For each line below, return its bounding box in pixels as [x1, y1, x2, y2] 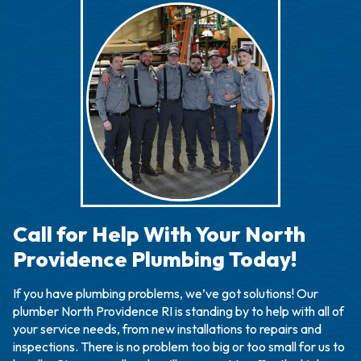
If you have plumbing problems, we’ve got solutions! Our [13, 285, 318, 302]
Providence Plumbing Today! [13, 246, 297, 273]
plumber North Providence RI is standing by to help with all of [13, 303, 344, 320]
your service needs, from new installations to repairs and [13, 321, 322, 338]
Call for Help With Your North [13, 221, 305, 248]
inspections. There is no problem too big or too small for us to [13, 338, 345, 355]
